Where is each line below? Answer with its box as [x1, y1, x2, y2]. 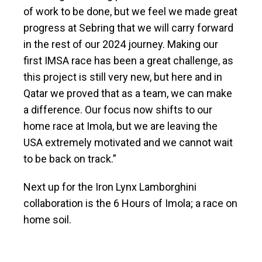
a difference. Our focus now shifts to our [23, 104, 212, 116]
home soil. [23, 213, 71, 226]
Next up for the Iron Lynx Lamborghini [23, 181, 196, 194]
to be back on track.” [23, 153, 116, 166]
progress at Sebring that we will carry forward [23, 22, 233, 35]
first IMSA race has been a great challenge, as [23, 54, 233, 67]
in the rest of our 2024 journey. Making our [23, 38, 218, 51]
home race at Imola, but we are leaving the [23, 120, 218, 133]
